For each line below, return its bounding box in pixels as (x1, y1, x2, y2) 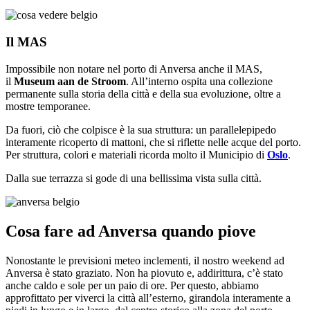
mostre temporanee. (6, 100, 91, 112)
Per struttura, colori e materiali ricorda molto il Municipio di (6, 148, 267, 161)
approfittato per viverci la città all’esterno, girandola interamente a (6, 291, 291, 304)
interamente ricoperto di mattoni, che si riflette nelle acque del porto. (6, 136, 301, 148)
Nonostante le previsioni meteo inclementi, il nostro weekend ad (6, 254, 284, 266)
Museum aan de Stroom (14, 75, 126, 87)
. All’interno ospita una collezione (126, 75, 273, 87)
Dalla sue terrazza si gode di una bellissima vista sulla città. (6, 172, 262, 184)
